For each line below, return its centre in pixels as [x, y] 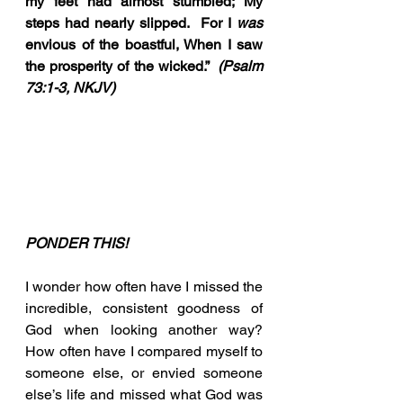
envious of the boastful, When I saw [144, 45]
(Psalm [240, 66]
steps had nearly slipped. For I [131, 23]
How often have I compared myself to [144, 351]
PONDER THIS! [76, 243]
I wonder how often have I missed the [144, 286]
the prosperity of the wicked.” [121, 66]
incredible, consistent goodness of [144, 308]
